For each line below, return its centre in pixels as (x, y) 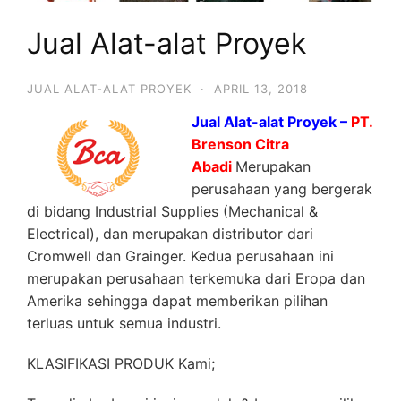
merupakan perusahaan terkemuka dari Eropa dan (196, 278)
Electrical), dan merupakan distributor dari (170, 233)
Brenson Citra (240, 144)
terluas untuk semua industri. (124, 323)
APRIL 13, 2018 (261, 88)
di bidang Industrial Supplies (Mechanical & (175, 211)
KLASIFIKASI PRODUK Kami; (121, 363)
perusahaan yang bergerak (282, 188)
